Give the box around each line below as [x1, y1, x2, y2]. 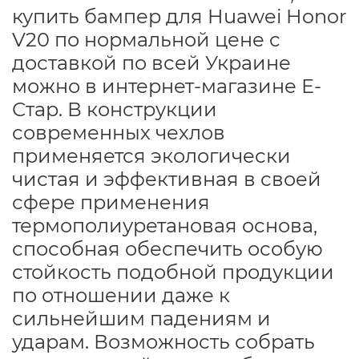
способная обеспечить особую [12, 236, 323, 260]
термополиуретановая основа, [12, 213, 317, 237]
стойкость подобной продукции [12, 260, 334, 284]
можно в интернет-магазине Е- [12, 74, 321, 98]
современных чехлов [12, 120, 225, 144]
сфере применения [12, 190, 210, 214]
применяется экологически [12, 143, 291, 167]
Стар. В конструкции [12, 97, 217, 121]
